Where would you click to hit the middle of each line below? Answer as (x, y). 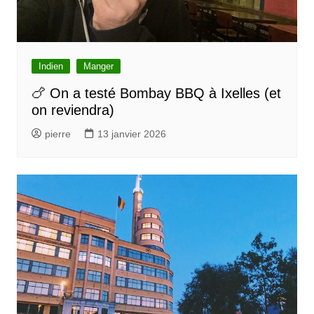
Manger (98, 67)
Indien (50, 67)
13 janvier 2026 (131, 134)
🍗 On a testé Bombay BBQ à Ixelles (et (156, 94)
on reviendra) (73, 110)
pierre (57, 134)
